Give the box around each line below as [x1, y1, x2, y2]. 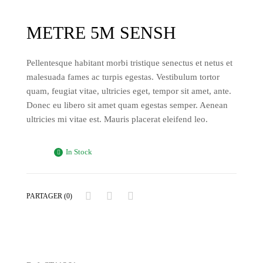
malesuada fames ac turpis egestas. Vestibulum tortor [26, 72, 220, 82]
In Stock [66, 147, 92, 156]
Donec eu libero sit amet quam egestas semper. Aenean [26, 100, 228, 110]
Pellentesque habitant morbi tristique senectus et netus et [26, 58, 232, 68]
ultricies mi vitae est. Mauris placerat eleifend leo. [26, 114, 208, 124]
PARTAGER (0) [26, 192, 72, 201]
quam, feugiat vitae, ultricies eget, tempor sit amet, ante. [26, 86, 231, 96]
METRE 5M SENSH [26, 22, 176, 42]
